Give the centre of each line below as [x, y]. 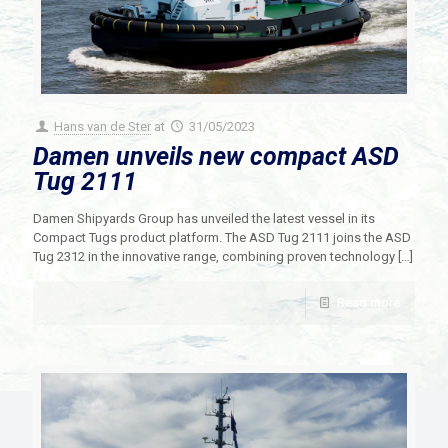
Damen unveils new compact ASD [216, 156]
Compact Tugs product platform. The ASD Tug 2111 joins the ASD [222, 237]
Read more [368, 302]
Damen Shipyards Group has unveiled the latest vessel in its [204, 218]
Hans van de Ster [103, 126]
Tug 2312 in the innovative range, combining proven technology [214, 256]
